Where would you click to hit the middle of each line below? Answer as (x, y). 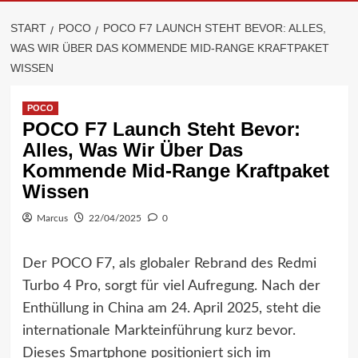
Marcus (52, 218)
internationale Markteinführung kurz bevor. (159, 331)
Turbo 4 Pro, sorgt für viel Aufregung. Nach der (171, 286)
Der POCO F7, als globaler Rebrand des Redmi (169, 264)
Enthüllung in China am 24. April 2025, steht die (171, 308)
